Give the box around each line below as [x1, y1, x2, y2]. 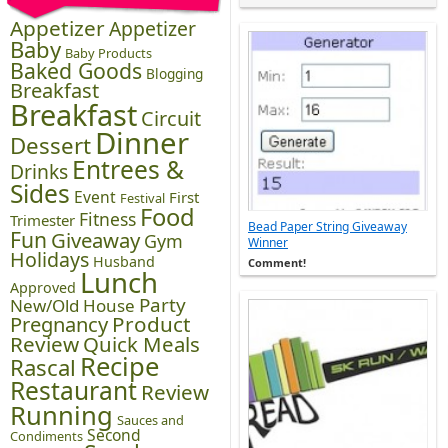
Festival [120, 189, 165, 207]
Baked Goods [10, 56, 142, 85]
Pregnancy [10, 310, 108, 338]
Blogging [146, 64, 203, 83]
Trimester [10, 210, 75, 230]
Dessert [10, 130, 91, 161]
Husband [93, 252, 155, 271]
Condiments [10, 427, 83, 445]
